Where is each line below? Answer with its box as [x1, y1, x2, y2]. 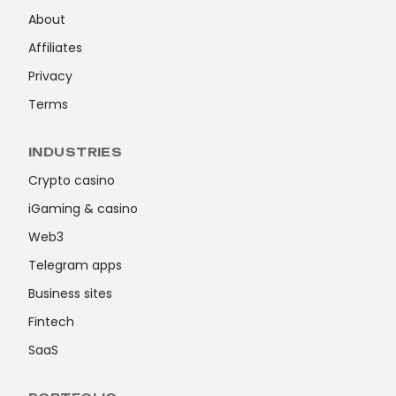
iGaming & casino [28, 199, 138, 217]
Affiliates [28, 38, 82, 57]
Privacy [28, 66, 72, 85]
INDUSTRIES [28, 144, 123, 159]
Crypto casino [28, 171, 115, 189]
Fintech [28, 312, 74, 331]
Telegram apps [28, 255, 122, 274]
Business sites [28, 284, 112, 302]
